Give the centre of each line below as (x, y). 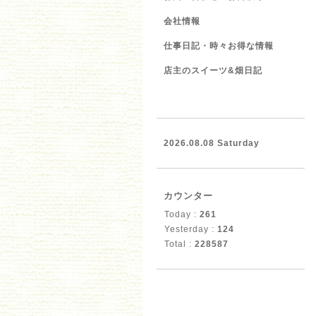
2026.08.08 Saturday (212, 143)
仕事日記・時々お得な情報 (219, 46)
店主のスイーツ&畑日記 (213, 71)
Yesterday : (191, 229)
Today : (182, 214)
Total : (180, 244)
